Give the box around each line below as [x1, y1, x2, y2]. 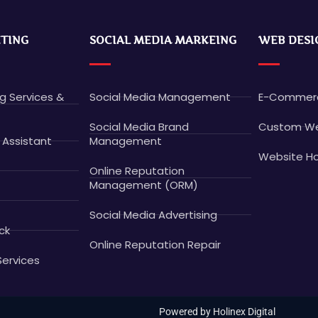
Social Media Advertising [89, 207, 217, 222]
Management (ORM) [89, 177, 198, 192]
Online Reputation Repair [89, 236, 221, 252]
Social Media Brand [89, 119, 189, 134]
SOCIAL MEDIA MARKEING [89, 33, 236, 47]
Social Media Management [89, 89, 231, 104]
